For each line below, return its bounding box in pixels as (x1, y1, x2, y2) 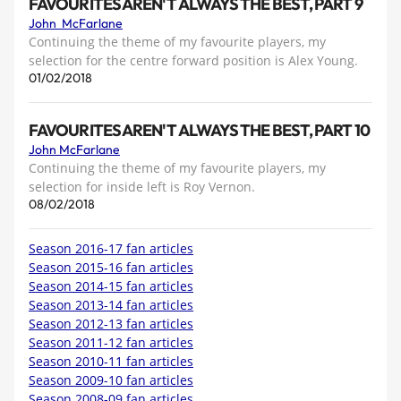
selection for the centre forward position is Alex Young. (29, 51, 358, 69)
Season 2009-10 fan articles (29, 371, 193, 388)
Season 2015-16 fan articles (29, 258, 193, 276)
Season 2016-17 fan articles (29, 239, 193, 257)
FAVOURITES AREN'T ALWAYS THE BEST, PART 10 (29, 120, 370, 141)
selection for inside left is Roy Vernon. (29, 177, 255, 195)
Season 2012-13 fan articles (29, 314, 193, 332)
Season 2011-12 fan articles (29, 333, 193, 351)
